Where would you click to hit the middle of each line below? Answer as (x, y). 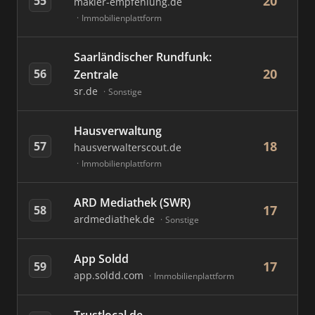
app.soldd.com (110, 275)
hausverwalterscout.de (128, 147)
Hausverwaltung (118, 131)
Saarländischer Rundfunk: (143, 57)
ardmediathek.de (116, 219)
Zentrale (96, 75)
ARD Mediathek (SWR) (132, 202)
